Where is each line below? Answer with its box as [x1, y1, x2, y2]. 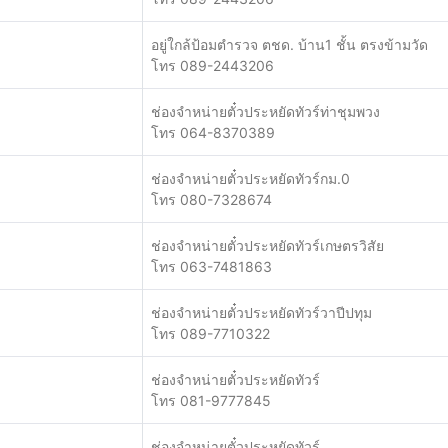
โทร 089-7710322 [151, 325, 270, 342]
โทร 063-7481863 [151, 258, 272, 275]
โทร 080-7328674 [151, 191, 272, 208]
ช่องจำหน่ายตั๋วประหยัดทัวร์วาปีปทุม [151, 304, 372, 321]
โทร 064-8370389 [151, 124, 275, 141]
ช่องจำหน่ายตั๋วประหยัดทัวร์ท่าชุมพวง [151, 103, 380, 120]
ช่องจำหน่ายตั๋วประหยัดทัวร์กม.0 [151, 170, 350, 187]
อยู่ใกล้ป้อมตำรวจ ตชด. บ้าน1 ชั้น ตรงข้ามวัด [151, 36, 428, 53]
